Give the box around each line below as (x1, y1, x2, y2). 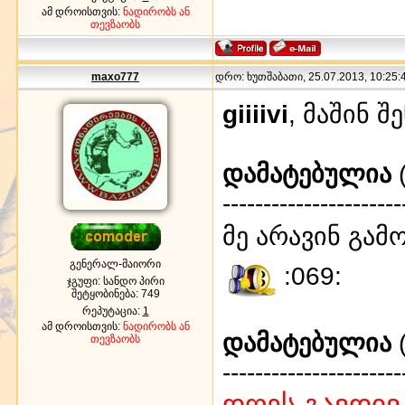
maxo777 (91, 70, 139, 83)
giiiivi (222, 99, 288, 128)
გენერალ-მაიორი (70, 257, 161, 270)
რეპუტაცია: (81, 304, 143, 317)
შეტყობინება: (71, 287, 141, 300)
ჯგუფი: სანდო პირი (66, 274, 165, 287)
